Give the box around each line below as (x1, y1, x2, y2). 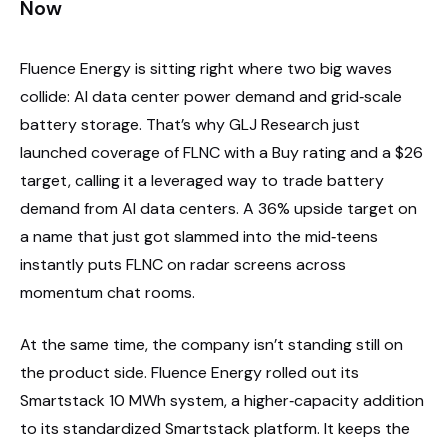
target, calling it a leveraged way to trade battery (20, 169, 384, 191)
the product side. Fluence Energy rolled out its (20, 361, 359, 383)
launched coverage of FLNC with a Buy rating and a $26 (20, 141, 423, 163)
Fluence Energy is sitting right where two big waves (20, 57, 392, 79)
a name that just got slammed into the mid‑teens (20, 225, 378, 247)
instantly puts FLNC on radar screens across (20, 253, 346, 275)
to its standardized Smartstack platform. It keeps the (20, 417, 410, 439)
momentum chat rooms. (20, 281, 195, 303)
